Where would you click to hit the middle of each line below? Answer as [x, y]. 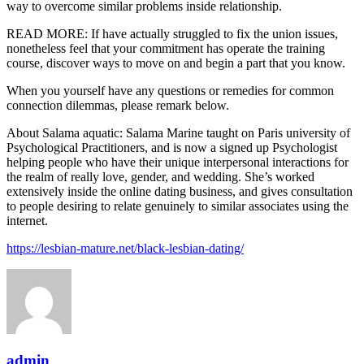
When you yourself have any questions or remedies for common [170, 90]
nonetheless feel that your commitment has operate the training [166, 48]
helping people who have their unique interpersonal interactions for [178, 162]
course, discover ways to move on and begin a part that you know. [176, 63]
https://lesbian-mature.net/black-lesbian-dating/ [125, 248]
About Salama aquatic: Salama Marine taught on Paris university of [178, 132]
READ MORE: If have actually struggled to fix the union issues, [172, 33]
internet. [27, 220]
